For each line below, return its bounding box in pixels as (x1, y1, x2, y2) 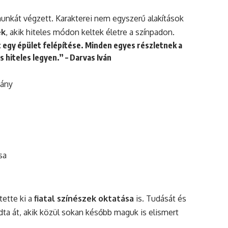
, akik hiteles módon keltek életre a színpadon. (6, 27, 175, 38)
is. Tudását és (134, 193, 186, 204)
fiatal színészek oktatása (34, 193, 134, 204)
